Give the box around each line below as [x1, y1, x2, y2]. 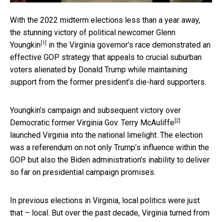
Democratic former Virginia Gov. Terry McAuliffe [10, 117, 174, 127]
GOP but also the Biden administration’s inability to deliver [10, 155, 210, 165]
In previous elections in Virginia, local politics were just [10, 195, 200, 205]
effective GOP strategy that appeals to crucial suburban [10, 52, 202, 62]
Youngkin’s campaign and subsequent [10, 105, 140, 115]
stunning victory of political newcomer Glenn [23, 27, 175, 37]
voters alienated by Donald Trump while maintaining [10, 64, 187, 74]
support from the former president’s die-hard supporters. [10, 77, 206, 87]
